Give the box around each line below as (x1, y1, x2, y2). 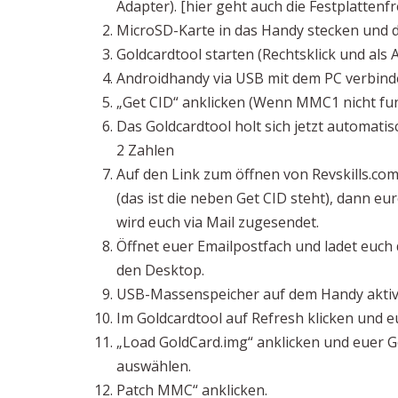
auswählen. (116, 356, 191, 376)
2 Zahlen (116, 140, 174, 160)
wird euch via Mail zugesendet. (116, 212, 319, 232)
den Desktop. (116, 260, 204, 280)
